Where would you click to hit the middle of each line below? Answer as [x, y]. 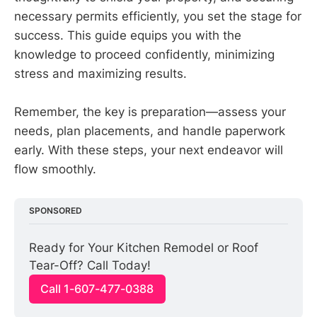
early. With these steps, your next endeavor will [149, 150]
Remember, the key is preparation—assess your [150, 111]
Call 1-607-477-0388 [97, 289]
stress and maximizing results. [100, 73]
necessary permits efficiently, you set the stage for [158, 16]
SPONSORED [56, 211]
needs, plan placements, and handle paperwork [150, 131]
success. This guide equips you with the [128, 35]
